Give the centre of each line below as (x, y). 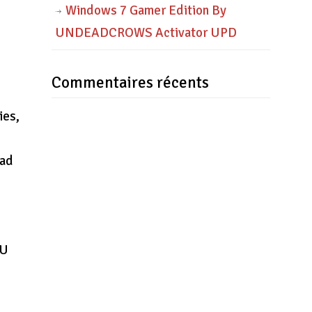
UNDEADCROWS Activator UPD (146, 33)
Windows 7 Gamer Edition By (146, 10)
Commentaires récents (130, 83)
